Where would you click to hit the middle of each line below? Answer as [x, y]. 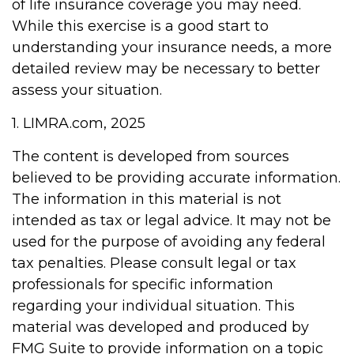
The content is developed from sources [151, 156]
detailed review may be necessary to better [166, 69]
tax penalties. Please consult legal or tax [154, 263]
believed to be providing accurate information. [176, 178]
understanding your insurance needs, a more [172, 47]
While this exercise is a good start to [140, 26]
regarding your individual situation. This [153, 306]
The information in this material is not [147, 199]
